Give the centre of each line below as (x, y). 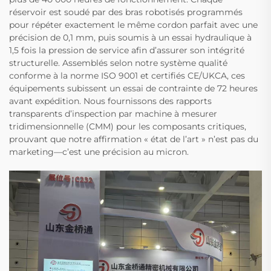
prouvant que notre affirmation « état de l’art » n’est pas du (134, 139)
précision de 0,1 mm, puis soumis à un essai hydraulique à (130, 38)
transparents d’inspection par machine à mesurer (113, 114)
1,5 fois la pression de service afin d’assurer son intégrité (127, 51)
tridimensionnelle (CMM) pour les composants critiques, (128, 127)
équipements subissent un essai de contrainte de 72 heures (133, 89)
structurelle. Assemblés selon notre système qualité (118, 63)
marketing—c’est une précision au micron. (99, 152)
